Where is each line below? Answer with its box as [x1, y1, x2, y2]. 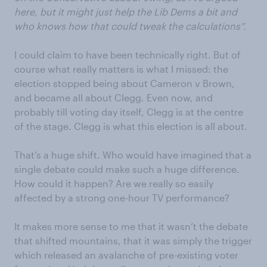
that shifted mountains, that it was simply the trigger [14, 235, 252, 246]
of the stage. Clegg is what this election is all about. [14, 120, 247, 132]
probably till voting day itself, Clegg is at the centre [14, 106, 243, 117]
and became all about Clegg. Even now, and [14, 92, 213, 103]
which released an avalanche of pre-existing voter [14, 249, 238, 260]
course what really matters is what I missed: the [14, 63, 228, 74]
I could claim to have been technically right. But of [14, 49, 241, 60]
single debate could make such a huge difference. [14, 163, 240, 175]
